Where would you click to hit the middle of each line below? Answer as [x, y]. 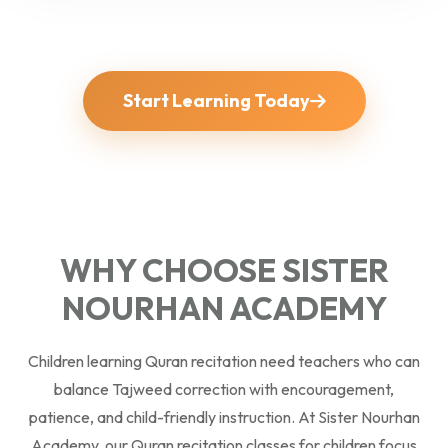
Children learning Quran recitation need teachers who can [224, 360]
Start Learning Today [216, 100]
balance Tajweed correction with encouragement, [224, 388]
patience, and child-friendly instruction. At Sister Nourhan [224, 416]
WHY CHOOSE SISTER [224, 269]
